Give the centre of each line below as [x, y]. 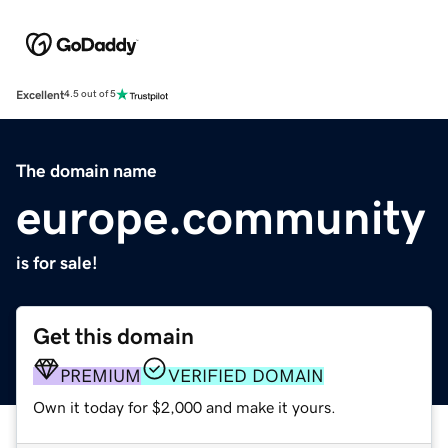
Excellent [40, 94]
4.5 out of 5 [90, 94]
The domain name [86, 170]
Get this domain [113, 336]
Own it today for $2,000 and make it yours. [184, 406]
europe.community [220, 216]
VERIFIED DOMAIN [246, 375]
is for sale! [57, 262]
